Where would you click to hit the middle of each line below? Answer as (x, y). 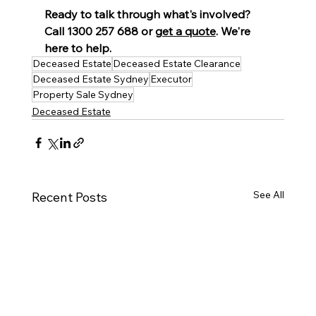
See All (269, 194)
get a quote (185, 31)
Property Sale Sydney (83, 94)
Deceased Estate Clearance (176, 63)
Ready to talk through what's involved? (148, 14)
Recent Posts (69, 197)
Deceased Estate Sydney (90, 79)
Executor (171, 79)
